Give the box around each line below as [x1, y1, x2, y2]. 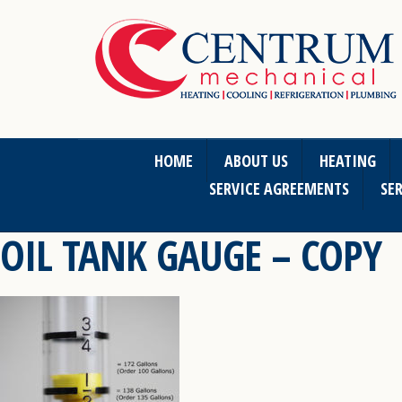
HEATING [319, 150, 376, 171]
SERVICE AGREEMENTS [208, 178, 349, 199]
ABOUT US [223, 150, 288, 171]
